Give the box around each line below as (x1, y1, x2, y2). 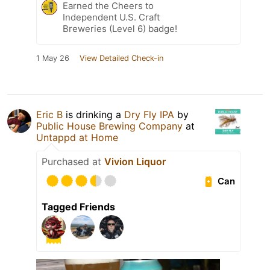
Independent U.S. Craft (63, 11, 160, 24)
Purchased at (42, 155, 104, 168)
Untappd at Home (36, 131, 118, 144)
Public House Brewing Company (36, 120, 183, 133)
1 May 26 (36, 54, 69, 63)
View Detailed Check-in (80, 54, 163, 63)
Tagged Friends (42, 201, 115, 213)
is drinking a (63, 108, 124, 121)
